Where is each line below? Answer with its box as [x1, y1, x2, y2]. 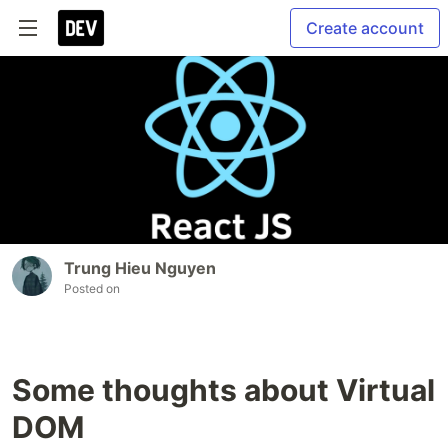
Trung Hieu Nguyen [64, 258, 216, 279]
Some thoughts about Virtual [12, 372, 435, 409]
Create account [306, 18, 424, 38]
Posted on [64, 281, 120, 297]
